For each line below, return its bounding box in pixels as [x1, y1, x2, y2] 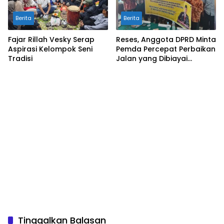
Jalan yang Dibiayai [116, 53, 187, 64]
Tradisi [8, 53, 32, 64]
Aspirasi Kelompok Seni [8, 44, 92, 54]
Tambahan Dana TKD [116, 63, 194, 73]
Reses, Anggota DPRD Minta [116, 34, 216, 45]
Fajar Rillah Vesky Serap [8, 34, 94, 45]
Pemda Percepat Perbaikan [116, 44, 215, 54]
